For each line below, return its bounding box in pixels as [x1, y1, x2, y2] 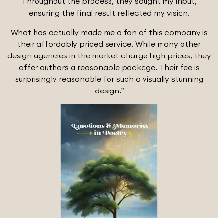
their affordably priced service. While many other [18, 39, 200, 49]
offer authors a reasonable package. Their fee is [18, 62, 200, 73]
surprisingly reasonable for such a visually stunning [15, 74, 203, 84]
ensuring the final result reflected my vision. [28, 8, 190, 18]
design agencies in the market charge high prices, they [7, 51, 211, 61]
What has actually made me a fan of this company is [10, 27, 208, 37]
